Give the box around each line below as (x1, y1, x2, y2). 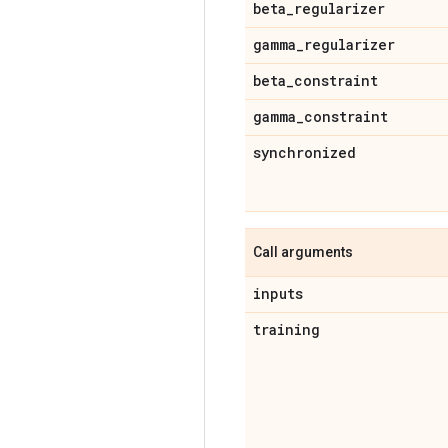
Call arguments (253, 243, 353, 260)
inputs (253, 283, 303, 303)
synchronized (253, 142, 356, 162)
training (253, 319, 320, 339)
